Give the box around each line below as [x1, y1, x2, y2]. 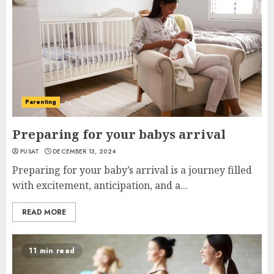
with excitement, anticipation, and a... [12, 179, 188, 192]
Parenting [25, 97, 56, 106]
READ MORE [22, 207, 66, 218]
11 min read [29, 245, 75, 256]
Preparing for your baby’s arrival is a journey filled [12, 163, 252, 177]
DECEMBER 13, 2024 [53, 147, 116, 156]
